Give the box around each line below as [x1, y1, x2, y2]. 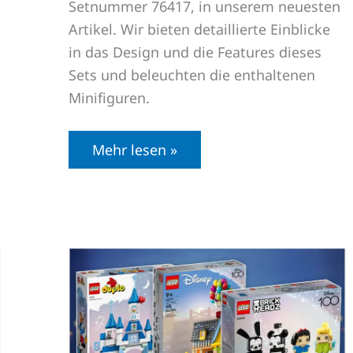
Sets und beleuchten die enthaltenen [69, 65, 315, 85]
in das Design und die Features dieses [69, 43, 321, 62]
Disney [91, 287, 136, 307]
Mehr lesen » [92, 140, 177, 160]
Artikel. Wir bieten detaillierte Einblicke [69, 20, 330, 39]
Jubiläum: [91, 301, 154, 321]
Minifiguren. [69, 88, 150, 108]
